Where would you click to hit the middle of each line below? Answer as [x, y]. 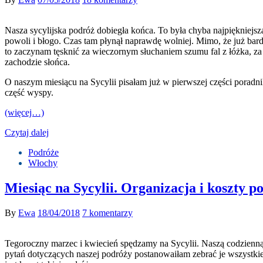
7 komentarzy [107, 213]
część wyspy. [29, 93]
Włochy [43, 163]
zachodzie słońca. [37, 62]
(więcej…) [24, 113]
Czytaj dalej [27, 133]
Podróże [43, 153]
